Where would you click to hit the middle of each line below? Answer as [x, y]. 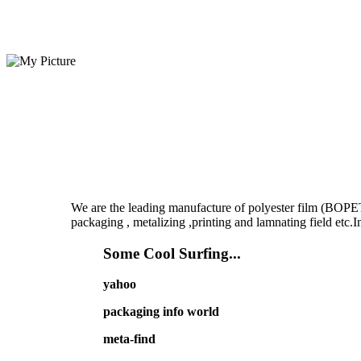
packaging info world [161, 312]
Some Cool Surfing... [172, 253]
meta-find [129, 339]
